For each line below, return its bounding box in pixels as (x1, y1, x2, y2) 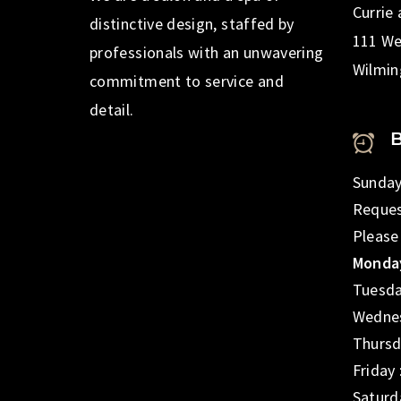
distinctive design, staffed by (90, 13, 294, 35)
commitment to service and (90, 71, 284, 92)
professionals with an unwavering (90, 42, 324, 64)
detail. (90, 99, 134, 121)
